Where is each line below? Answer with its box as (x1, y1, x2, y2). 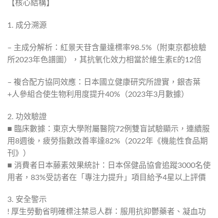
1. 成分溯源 (7, 21, 47, 30)
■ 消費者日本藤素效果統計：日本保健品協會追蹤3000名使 (7, 161, 211, 169)
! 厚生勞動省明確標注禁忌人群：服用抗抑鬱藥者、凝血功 (7, 208, 206, 216)
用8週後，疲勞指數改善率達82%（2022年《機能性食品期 (7, 137, 208, 145)
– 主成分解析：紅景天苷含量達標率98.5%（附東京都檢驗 (7, 43, 206, 52)
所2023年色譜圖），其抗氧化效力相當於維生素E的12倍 (7, 55, 201, 64)
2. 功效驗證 (7, 112, 47, 121)
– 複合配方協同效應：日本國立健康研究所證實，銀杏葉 (7, 78, 200, 86)
